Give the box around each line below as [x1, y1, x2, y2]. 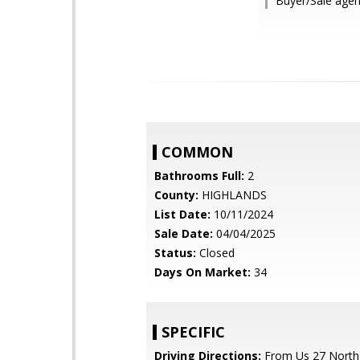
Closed [196, 245, 235, 260]
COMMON [162, 142, 233, 162]
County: [154, 187, 198, 202]
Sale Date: [154, 226, 213, 241]
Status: [154, 245, 196, 260]
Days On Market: [154, 264, 251, 280]
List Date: [154, 207, 211, 222]
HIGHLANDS [198, 187, 267, 202]
